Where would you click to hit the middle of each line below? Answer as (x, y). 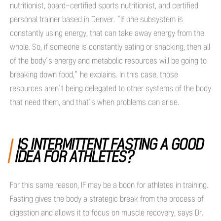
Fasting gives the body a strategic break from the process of (107, 199)
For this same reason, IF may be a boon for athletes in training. (109, 185)
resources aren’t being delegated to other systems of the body (110, 88)
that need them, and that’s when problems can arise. (94, 102)
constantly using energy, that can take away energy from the (107, 33)
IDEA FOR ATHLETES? (74, 157)
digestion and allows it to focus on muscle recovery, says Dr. (107, 213)
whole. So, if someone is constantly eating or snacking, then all (110, 47)
